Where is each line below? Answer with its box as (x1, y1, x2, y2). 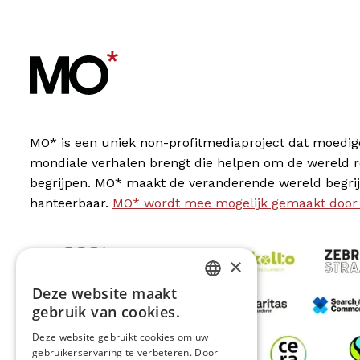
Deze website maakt (32, 284, 178, 303)
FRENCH (209, 325, 243, 337)
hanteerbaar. (30, 195, 112, 211)
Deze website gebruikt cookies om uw (32, 330, 209, 344)
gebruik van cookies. (32, 302, 180, 321)
